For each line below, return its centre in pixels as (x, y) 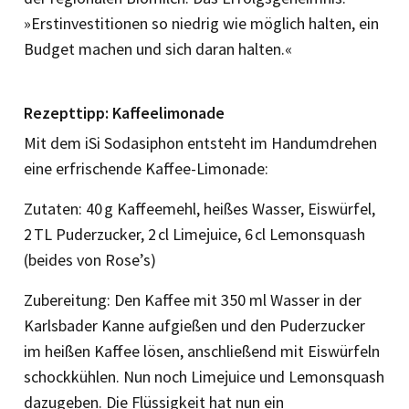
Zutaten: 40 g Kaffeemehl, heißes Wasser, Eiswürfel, (199, 208)
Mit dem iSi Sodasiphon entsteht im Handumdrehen (200, 142)
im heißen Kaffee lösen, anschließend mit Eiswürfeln (202, 351)
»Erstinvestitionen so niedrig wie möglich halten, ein (201, 23)
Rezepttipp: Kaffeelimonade (124, 112)
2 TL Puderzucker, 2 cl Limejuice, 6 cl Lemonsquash (194, 234)
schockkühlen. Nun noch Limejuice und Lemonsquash (204, 376)
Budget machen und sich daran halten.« (158, 48)
